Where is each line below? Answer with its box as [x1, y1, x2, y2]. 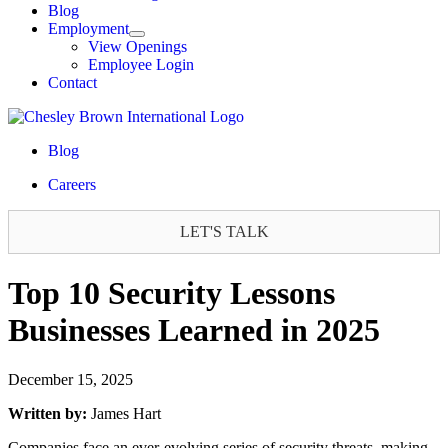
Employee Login [88, 56, 194, 73]
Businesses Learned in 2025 [8, 312, 380, 349]
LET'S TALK [179, 223, 269, 240]
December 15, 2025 [8, 370, 133, 388]
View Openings [88, 38, 187, 55]
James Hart [91, 404, 161, 422]
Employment [48, 20, 129, 37]
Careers [48, 176, 96, 193]
